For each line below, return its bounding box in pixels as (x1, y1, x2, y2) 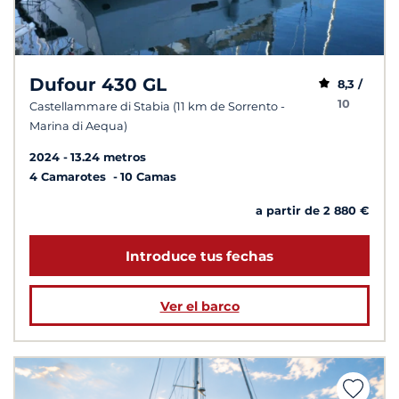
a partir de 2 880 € (256, 204, 370, 218)
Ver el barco (159, 297, 240, 314)
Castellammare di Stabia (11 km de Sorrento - (29, 100, 285, 114)
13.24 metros (70, 151, 146, 165)
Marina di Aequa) (29, 119, 127, 134)
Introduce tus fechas (126, 247, 273, 265)
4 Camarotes (29, 170, 110, 184)
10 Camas (120, 170, 176, 184)
